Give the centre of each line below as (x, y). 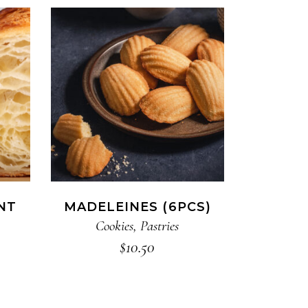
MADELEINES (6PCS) (137, 207)
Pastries (160, 225)
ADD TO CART (137, 95)
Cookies (115, 225)
